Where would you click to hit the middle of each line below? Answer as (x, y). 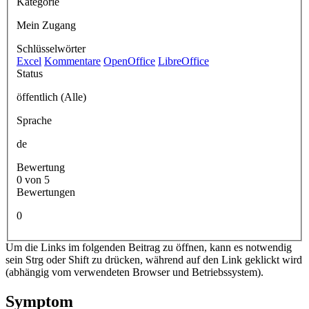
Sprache (34, 120)
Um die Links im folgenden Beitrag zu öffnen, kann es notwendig (149, 247)
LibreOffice (183, 61)
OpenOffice (129, 61)
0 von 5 (37, 179)
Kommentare (72, 61)
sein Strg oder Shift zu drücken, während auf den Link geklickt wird (154, 259)
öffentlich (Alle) (51, 97)
